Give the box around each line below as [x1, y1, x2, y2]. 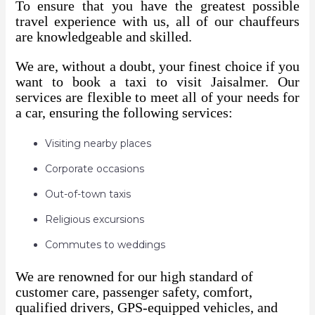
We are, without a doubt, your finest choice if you [15, 59, 300, 74]
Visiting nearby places [44, 137, 151, 150]
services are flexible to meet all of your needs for [15, 90, 300, 105]
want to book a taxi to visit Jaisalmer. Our [15, 75, 300, 89]
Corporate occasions [44, 162, 144, 176]
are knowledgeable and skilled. [15, 30, 192, 44]
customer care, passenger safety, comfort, [15, 285, 252, 300]
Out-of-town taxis [44, 188, 131, 201]
